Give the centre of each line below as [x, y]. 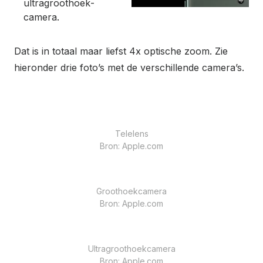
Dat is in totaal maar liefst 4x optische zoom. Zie [121, 51]
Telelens [131, 133]
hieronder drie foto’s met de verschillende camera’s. [129, 67]
